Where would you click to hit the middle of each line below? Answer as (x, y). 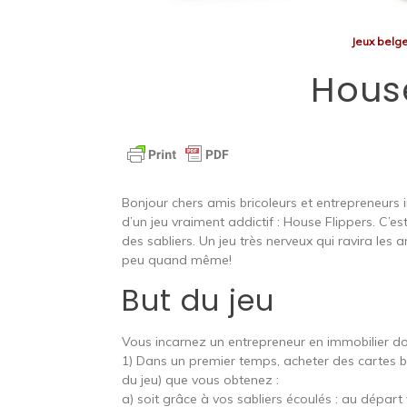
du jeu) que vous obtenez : (201, 380)
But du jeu (199, 301)
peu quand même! (177, 260)
